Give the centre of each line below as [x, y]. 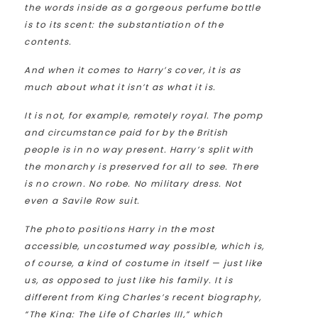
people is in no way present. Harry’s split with [139, 150]
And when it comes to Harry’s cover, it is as [133, 70]
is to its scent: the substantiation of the [124, 25]
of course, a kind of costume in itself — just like [143, 263]
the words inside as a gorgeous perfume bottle [142, 8]
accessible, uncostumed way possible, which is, [144, 246]
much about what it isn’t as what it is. [120, 87]
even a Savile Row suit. [82, 201]
